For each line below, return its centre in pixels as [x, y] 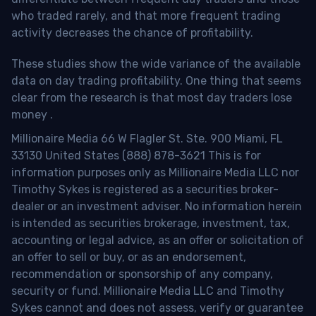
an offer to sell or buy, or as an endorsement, [129, 257]
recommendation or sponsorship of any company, [142, 274]
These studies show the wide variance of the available [156, 64]
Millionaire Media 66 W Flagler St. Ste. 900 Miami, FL [147, 139]
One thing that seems [243, 81]
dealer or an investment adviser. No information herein [157, 207]
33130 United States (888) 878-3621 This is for [136, 156]
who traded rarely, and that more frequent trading [146, 16]
